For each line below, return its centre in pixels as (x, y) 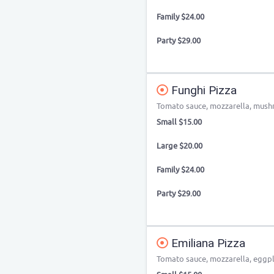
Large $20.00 (180, 146)
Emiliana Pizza (207, 243)
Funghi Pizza (202, 90)
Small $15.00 (179, 122)
